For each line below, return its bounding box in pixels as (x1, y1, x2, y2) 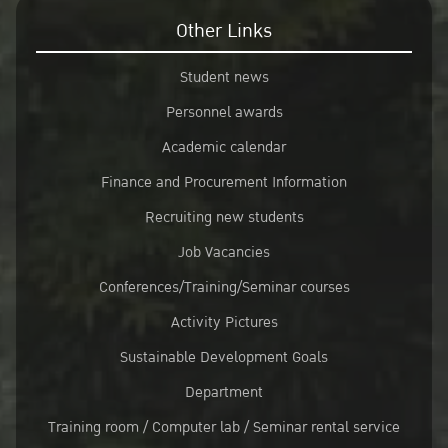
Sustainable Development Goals (120, 345, 328, 370)
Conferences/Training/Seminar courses (98, 275, 350, 300)
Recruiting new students (144, 205, 304, 230)
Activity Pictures (170, 310, 278, 335)
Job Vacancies (178, 240, 270, 265)
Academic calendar (162, 135, 286, 160)
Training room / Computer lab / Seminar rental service (48, 415, 400, 440)
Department (185, 380, 263, 405)
